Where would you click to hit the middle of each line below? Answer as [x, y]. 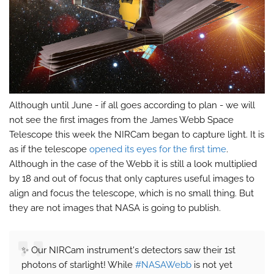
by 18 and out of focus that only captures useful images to [132, 178]
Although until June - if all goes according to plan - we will [132, 105]
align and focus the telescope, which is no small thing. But [131, 193]
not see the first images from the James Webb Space [121, 120]
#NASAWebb [163, 265]
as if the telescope [49, 149]
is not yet [212, 265]
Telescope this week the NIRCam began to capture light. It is [137, 134]
